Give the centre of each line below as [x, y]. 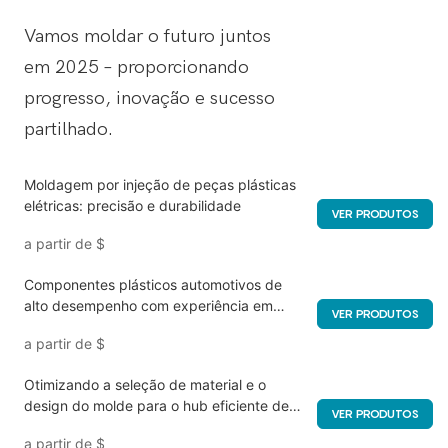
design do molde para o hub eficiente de [156, 406]
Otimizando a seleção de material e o [144, 385]
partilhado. [68, 129]
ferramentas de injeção [98, 327]
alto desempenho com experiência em [148, 306]
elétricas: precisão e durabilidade [132, 206]
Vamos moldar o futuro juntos [147, 36]
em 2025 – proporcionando [136, 67]
